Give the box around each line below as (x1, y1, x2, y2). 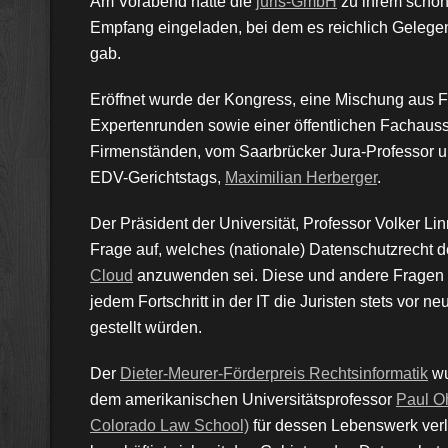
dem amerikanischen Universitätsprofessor (90, 390, 396, 408)
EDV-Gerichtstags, (90, 168, 225, 186)
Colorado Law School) (90, 416, 249, 434)
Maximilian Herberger (225, 168, 377, 186)
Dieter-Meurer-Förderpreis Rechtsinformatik (120, 364, 428, 382)
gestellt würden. (90, 318, 202, 336)
